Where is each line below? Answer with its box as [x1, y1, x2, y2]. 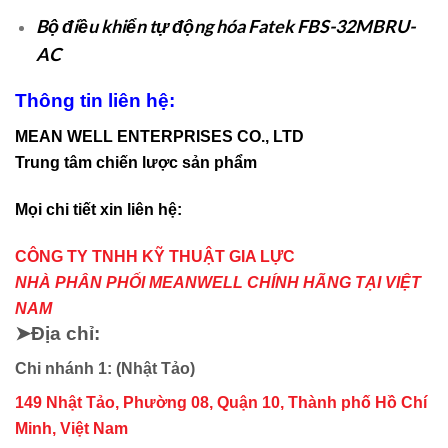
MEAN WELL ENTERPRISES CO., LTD [15, 127, 304, 145]
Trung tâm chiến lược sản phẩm [15, 153, 257, 171]
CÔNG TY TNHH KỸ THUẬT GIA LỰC [15, 247, 295, 265]
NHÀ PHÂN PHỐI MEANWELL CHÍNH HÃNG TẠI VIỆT [15, 273, 421, 291]
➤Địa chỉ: [15, 322, 100, 344]
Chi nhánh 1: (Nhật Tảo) [15, 360, 195, 378]
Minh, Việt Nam [15, 420, 128, 438]
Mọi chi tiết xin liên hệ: [15, 200, 186, 218]
